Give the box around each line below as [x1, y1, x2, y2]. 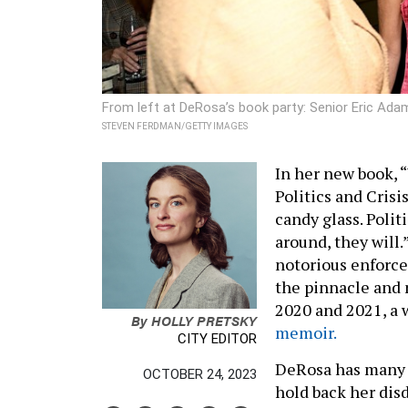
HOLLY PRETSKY [151, 311, 257, 331]
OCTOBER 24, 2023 [143, 366, 257, 383]
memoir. [275, 321, 336, 343]
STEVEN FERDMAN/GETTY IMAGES [102, 120, 248, 131]
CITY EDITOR [178, 331, 257, 348]
